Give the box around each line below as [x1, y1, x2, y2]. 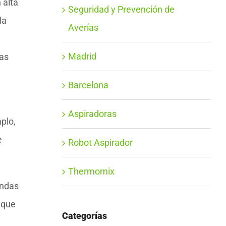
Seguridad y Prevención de [68, 4, 175, 15]
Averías [68, 22, 98, 33]
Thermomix [68, 165, 115, 177]
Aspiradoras [68, 108, 117, 119]
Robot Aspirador [68, 137, 133, 148]
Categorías [62, 210, 107, 221]
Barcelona [68, 79, 108, 90]
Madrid [68, 50, 96, 62]
